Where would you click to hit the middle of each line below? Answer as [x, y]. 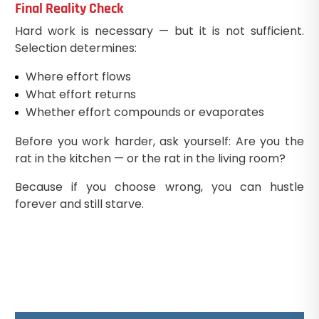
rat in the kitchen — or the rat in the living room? [150, 158]
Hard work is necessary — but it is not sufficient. [159, 31]
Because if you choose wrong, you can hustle [159, 187]
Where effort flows [78, 76]
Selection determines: [75, 48]
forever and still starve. [79, 204]
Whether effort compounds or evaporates [145, 112]
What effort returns [80, 94]
